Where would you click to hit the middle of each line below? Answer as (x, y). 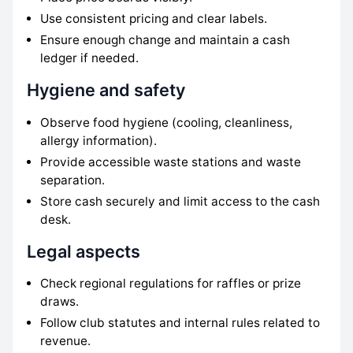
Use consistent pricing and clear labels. (154, 18)
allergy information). (99, 140)
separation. (73, 180)
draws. (60, 302)
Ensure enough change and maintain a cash (165, 39)
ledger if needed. (90, 58)
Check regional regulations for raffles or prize (171, 284)
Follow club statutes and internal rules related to (180, 323)
